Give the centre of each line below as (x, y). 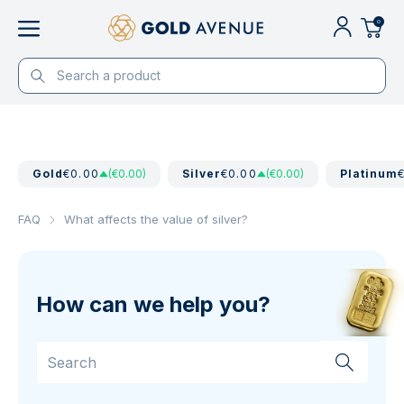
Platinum (369, 174)
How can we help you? (153, 304)
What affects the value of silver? (156, 219)
